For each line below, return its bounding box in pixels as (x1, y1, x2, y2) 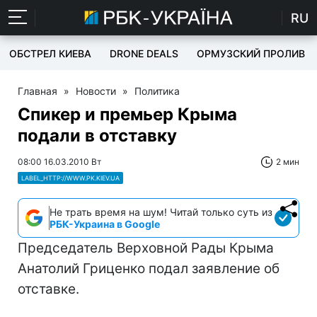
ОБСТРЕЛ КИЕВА (9, 47, 91, 59)
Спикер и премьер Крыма (18, 104, 237, 125)
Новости (76, 85, 116, 97)
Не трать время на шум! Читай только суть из (50, 206, 272, 218)
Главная (18, 85, 57, 97)
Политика (134, 85, 180, 97)
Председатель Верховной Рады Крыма (18, 240, 274, 256)
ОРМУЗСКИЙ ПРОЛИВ (197, 47, 305, 59)
